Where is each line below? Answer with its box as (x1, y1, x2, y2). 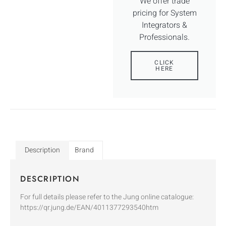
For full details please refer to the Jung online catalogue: (20, 192, 194, 203)
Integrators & (142, 19, 187, 31)
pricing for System (132, 7, 197, 19)
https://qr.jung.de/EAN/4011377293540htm (20, 202, 158, 213)
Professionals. (139, 31, 190, 43)
